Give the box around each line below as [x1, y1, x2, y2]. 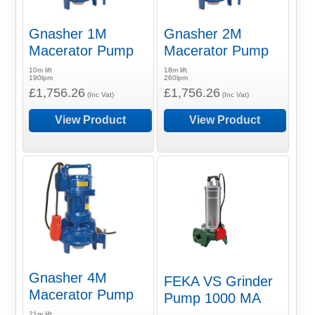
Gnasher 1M [29, 25, 108, 41]
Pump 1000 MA [163, 290, 261, 306]
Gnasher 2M [163, 25, 242, 41]
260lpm [163, 73, 188, 82]
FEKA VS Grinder [163, 273, 273, 289]
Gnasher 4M [29, 270, 108, 286]
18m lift [163, 65, 187, 74]
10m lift [29, 65, 53, 74]
